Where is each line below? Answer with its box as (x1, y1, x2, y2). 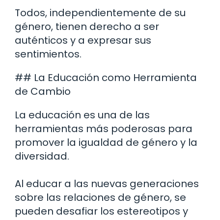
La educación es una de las (15, 108, 150, 122)
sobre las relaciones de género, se (15, 191, 186, 205)
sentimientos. (15, 47, 82, 61)
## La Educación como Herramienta (15, 71, 197, 85)
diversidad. (15, 149, 69, 164)
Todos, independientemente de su (15, 6, 186, 20)
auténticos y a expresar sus (15, 33, 151, 48)
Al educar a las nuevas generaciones (15, 177, 199, 191)
